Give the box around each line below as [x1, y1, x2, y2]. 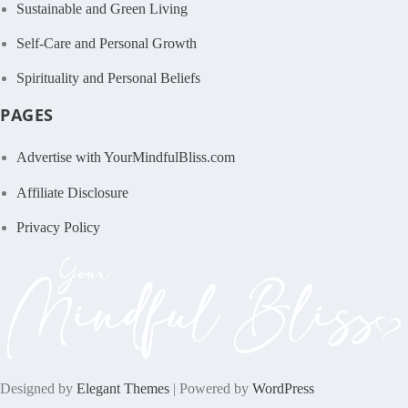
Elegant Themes [76, 381, 169, 397]
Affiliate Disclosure [16, 184, 129, 200]
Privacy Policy [16, 219, 101, 235]
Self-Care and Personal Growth [16, 35, 198, 51]
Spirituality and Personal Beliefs [16, 70, 201, 87]
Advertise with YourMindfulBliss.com [16, 149, 236, 166]
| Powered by [169, 381, 252, 397]
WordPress [252, 381, 314, 397]
